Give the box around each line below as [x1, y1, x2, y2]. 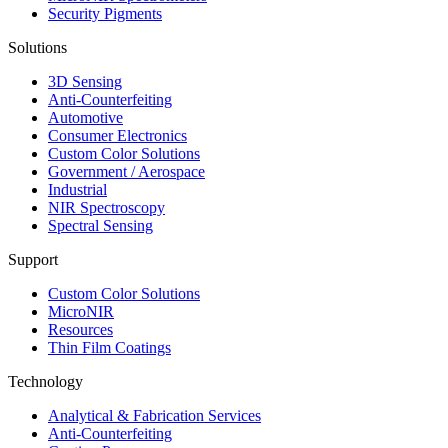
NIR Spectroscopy [48, 198, 165, 216]
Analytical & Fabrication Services [48, 406, 261, 424]
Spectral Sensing [48, 216, 153, 234]
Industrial [48, 180, 107, 198]
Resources [48, 320, 113, 338]
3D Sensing [48, 72, 122, 90]
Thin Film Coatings [48, 338, 171, 356]
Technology [8, 372, 83, 390]
